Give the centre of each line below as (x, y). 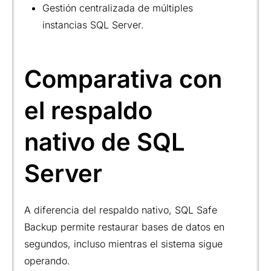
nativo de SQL (105, 142)
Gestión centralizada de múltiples (118, 8)
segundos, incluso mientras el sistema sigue (123, 243)
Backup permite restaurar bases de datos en (124, 227)
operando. (47, 260)
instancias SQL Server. (93, 24)
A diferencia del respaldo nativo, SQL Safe (121, 210)
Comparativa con (123, 79)
